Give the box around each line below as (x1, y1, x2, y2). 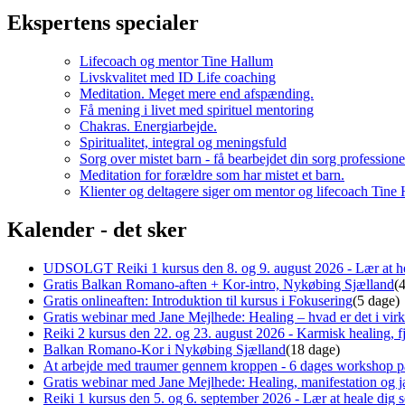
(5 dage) (353, 293, 400, 309)
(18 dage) (286, 342, 340, 358)
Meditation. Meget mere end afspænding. (80, 86, 314, 102)
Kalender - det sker (7, 218, 187, 242)
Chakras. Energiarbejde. (80, 118, 217, 135)
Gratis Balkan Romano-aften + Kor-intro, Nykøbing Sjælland (43, 277, 394, 293)
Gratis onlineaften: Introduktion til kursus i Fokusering (43, 293, 353, 309)
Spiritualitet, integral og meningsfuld (80, 135, 287, 151)
